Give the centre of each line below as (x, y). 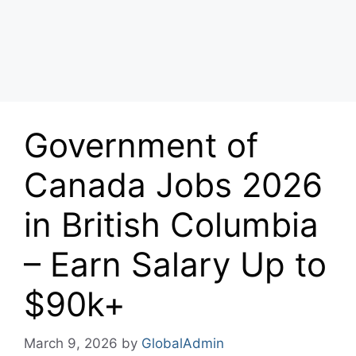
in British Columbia (171, 224)
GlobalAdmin (183, 343)
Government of (141, 145)
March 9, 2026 (71, 343)
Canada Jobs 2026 (173, 185)
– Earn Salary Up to (175, 264)
